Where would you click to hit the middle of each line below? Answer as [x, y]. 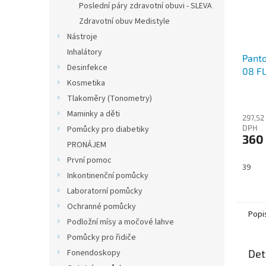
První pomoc [89, 160]
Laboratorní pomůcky [105, 191]
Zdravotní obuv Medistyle [124, 21]
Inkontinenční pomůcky [108, 176]
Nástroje [82, 37]
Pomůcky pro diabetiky [108, 129]
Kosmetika [86, 83]
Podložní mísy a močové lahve [121, 222]
